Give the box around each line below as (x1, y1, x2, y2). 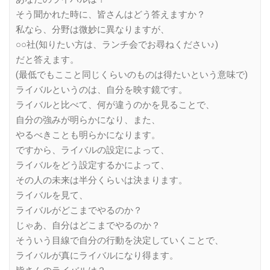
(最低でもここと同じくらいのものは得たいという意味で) (16, 69, 248, 80)
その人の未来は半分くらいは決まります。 (16, 174, 187, 186)
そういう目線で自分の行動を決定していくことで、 (16, 234, 224, 246)
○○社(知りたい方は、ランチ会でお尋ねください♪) (16, 39, 218, 50)
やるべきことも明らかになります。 (16, 129, 160, 140)
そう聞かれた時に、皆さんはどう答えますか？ (16, 8, 206, 20)
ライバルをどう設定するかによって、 (16, 159, 169, 171)
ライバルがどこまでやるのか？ (16, 204, 142, 216)
